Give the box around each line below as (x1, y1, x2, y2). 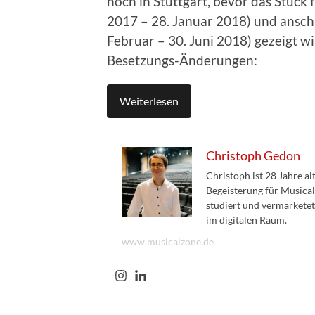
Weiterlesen (120, 94, 179, 108)
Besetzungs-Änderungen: (107, 52, 257, 69)
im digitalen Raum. (206, 214, 287, 226)
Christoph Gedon (206, 148, 300, 164)
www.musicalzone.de (122, 236, 214, 248)
